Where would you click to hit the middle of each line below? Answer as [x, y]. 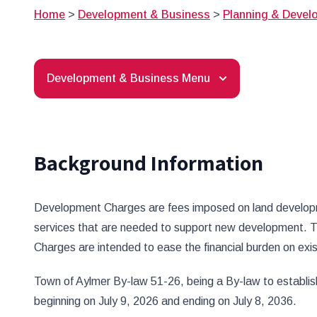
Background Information [149, 163]
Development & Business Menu [128, 78]
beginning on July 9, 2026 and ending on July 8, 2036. [165, 301]
